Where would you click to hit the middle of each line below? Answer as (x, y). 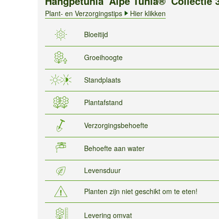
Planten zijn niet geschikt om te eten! (141, 191)
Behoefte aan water (114, 148)
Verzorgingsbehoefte (116, 125)
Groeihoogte (103, 57)
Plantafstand (103, 102)
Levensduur (102, 170)
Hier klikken (148, 13)
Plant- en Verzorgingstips (84, 13)
